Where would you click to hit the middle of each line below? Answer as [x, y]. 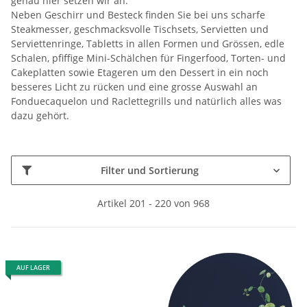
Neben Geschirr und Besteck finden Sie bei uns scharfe [138, 15]
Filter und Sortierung [150, 171]
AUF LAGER [33, 268]
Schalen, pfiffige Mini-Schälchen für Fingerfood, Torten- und [148, 58]
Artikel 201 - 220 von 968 [153, 204]
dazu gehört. [40, 116]
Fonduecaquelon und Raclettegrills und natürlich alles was [146, 101]
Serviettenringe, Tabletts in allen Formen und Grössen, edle [148, 44]
